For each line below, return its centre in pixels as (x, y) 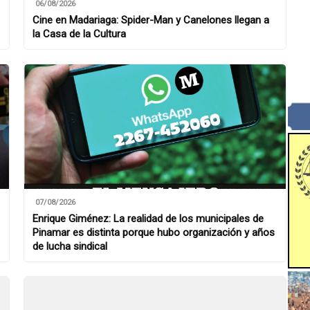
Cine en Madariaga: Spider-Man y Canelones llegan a (151, 20)
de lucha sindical (70, 246)
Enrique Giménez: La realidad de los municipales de (148, 219)
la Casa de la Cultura (79, 34)
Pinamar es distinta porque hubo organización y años (154, 232)
